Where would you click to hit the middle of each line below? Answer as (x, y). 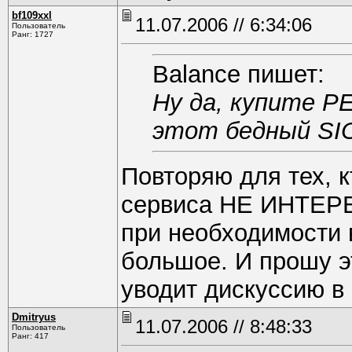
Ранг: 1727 (33, 34)
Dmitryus (34, 317)
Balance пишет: (238, 74)
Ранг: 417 (30, 336)
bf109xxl (32, 15)
